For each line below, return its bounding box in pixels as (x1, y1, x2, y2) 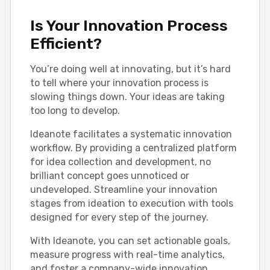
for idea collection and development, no (30, 155, 211, 168)
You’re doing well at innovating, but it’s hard (30, 63, 231, 75)
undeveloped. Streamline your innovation (30, 183, 218, 195)
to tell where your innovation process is (30, 77, 209, 89)
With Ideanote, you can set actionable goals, (30, 234, 230, 246)
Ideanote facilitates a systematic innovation (30, 128, 232, 140)
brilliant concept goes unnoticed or (30, 169, 189, 181)
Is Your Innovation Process (30, 16, 228, 34)
